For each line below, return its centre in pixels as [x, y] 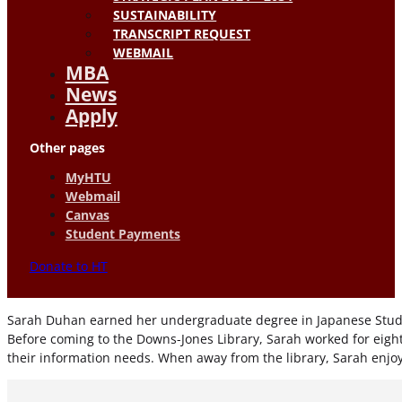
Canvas [87, 215]
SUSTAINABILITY [165, 15]
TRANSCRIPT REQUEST [182, 34]
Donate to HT [68, 266]
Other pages [67, 148]
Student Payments [122, 234]
